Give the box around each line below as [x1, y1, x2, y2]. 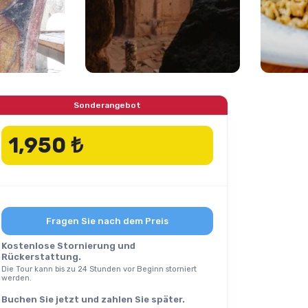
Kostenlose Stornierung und [1, 241, 135, 251]
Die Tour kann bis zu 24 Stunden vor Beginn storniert [1, 265, 197, 274]
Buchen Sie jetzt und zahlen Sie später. [1, 294, 185, 305]
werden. [1, 274, 32, 283]
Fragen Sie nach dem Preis [46, 216, 168, 226]
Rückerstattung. [1, 252, 81, 262]
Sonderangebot [74, 100, 141, 110]
